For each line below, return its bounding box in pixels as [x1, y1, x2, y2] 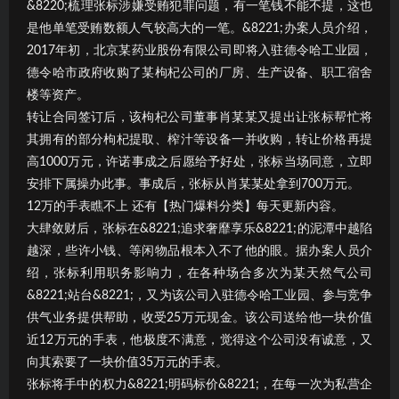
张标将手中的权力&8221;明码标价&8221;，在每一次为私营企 [27, 378, 372, 391]
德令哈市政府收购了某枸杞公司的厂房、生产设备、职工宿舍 [27, 66, 372, 79]
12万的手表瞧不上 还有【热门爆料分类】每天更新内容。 [27, 199, 344, 213]
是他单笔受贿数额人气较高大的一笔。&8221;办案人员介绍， [27, 21, 372, 35]
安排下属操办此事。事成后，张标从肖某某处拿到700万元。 [27, 177, 360, 191]
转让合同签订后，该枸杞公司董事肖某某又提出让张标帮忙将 [27, 110, 372, 124]
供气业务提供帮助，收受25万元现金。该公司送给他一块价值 [27, 311, 372, 324]
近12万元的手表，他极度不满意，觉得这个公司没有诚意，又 [27, 333, 372, 346]
